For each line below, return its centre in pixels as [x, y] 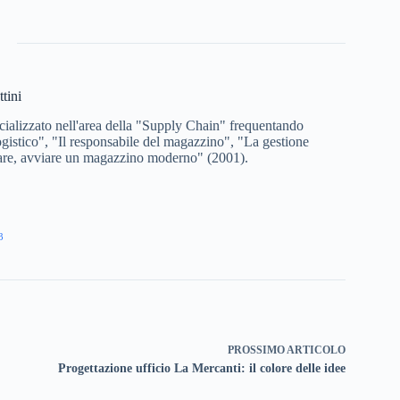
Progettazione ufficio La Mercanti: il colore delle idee [201, 368]
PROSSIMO [257, 350]
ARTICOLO [316, 350]
